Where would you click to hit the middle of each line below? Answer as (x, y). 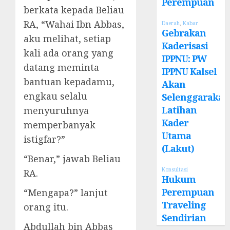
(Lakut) (178, 149)
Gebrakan (184, 33)
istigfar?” (44, 139)
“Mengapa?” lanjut (66, 192)
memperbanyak (60, 124)
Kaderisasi (185, 46)
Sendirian (184, 218)
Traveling (184, 205)
